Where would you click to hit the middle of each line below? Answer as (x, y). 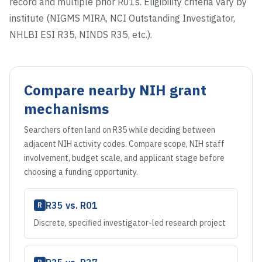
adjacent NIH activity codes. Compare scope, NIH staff (124, 144)
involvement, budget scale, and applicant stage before (124, 158)
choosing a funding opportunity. (81, 172)
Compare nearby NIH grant (115, 90)
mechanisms (66, 109)
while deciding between (171, 130)
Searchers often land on (68, 130)
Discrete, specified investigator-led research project (130, 223)
